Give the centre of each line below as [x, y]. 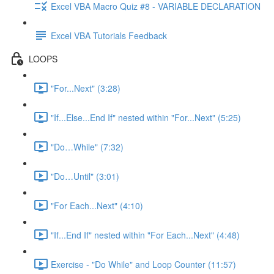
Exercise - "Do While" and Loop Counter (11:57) [143, 264]
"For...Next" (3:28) [86, 88]
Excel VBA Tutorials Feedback [109, 35]
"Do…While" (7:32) [87, 146]
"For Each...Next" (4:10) [97, 205]
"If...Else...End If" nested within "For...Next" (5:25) [146, 117]
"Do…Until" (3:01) [85, 176]
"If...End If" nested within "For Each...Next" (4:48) [145, 235]
